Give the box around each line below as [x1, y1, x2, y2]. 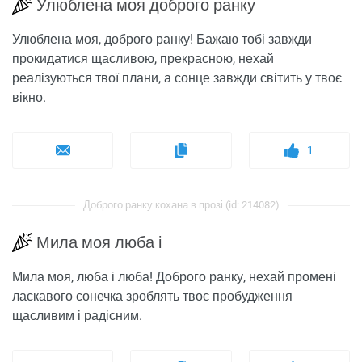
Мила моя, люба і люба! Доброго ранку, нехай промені [12, 269, 336, 285]
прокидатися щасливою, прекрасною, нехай [12, 51, 274, 67]
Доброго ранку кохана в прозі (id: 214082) [82, 199, 280, 212]
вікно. [12, 90, 46, 106]
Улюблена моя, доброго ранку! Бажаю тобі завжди [12, 32, 312, 48]
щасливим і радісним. [12, 308, 142, 324]
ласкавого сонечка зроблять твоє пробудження [12, 288, 293, 305]
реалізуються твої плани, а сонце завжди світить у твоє [12, 70, 342, 86]
